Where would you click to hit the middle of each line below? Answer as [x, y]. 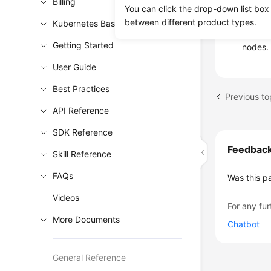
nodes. [256, 47]
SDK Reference [83, 132]
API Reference [81, 110]
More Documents [87, 219]
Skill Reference [82, 154]
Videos [66, 198]
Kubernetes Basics [90, 23]
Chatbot [244, 224]
